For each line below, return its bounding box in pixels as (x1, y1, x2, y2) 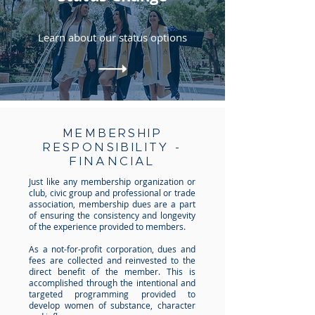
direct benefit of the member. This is (29, 266, 195, 277)
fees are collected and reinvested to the (29, 255, 195, 266)
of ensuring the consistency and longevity (29, 210, 195, 221)
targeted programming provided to (29, 288, 195, 300)
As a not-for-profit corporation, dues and (29, 243, 195, 255)
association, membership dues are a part (29, 198, 195, 210)
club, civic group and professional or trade (29, 187, 195, 198)
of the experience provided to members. (29, 221, 188, 232)
